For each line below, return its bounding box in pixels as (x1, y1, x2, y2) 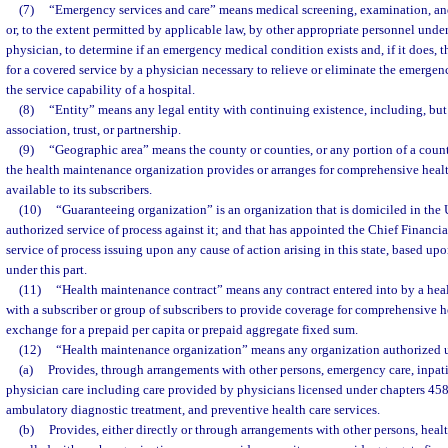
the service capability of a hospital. (6, 82, 195, 97)
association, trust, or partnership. (6, 122, 181, 137)
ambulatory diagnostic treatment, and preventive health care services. (6, 402, 380, 417)
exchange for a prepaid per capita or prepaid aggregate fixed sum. (6, 322, 358, 337)
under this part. (6, 262, 87, 277)
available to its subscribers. (6, 182, 152, 197)
